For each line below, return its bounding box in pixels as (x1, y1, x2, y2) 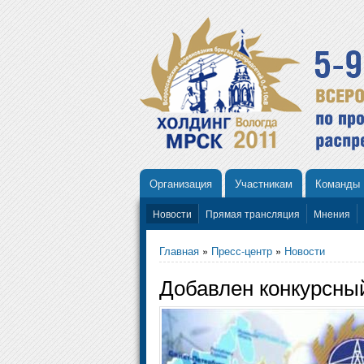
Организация (149, 175, 212, 191)
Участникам (235, 175, 292, 191)
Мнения (314, 206, 350, 220)
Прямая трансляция (206, 206, 300, 220)
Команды (315, 175, 360, 191)
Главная (159, 242, 199, 258)
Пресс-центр (211, 242, 272, 258)
